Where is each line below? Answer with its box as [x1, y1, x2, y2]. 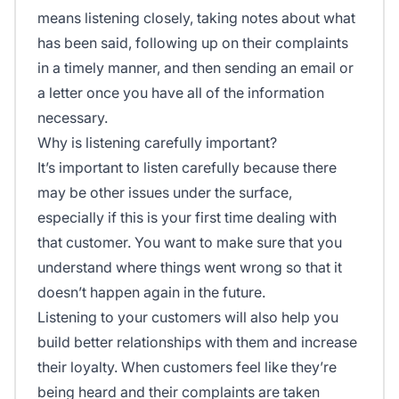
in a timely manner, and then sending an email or [37, 58, 354, 77]
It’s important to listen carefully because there [37, 158, 337, 176]
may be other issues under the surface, [37, 183, 292, 201]
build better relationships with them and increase [37, 332, 357, 351]
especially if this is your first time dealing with [37, 208, 337, 226]
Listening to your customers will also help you [37, 307, 338, 326]
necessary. [37, 108, 108, 126]
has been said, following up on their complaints [37, 33, 348, 52]
